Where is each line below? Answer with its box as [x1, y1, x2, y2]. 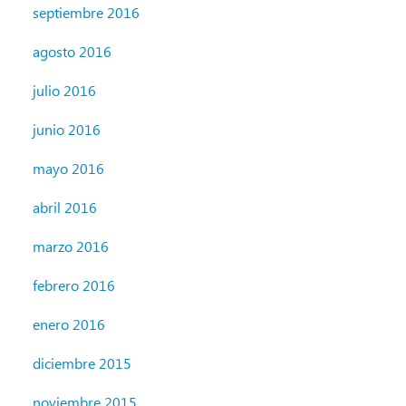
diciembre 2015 [33, 353, 131, 373]
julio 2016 [33, 81, 96, 101]
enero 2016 [33, 314, 105, 334]
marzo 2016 [33, 237, 109, 256]
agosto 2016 [33, 42, 111, 62]
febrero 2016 [33, 275, 115, 295]
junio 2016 [33, 120, 101, 140]
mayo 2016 [33, 159, 104, 179]
